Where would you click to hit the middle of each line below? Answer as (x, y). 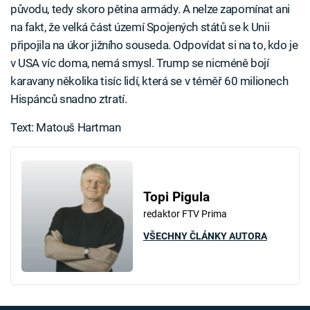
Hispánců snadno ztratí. (69, 99)
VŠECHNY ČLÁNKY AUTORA (205, 236)
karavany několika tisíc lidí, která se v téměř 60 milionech (149, 81)
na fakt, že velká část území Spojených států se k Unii (140, 27)
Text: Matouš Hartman (66, 127)
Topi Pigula (176, 198)
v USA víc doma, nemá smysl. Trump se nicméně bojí (140, 63)
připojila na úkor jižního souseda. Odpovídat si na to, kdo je (154, 45)
